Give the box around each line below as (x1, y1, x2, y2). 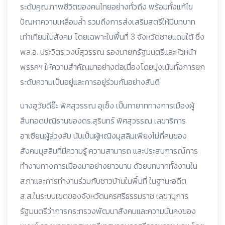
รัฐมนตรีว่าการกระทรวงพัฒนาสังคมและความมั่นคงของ (20, 205, 196, 217)
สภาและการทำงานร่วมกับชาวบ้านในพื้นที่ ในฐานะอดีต (20, 175, 186, 187)
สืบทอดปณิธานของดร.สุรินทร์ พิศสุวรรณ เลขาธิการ (20, 115, 186, 127)
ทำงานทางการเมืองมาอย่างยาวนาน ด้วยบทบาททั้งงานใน (20, 160, 197, 172)
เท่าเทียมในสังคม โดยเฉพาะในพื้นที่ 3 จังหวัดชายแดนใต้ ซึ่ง (20, 31, 204, 43)
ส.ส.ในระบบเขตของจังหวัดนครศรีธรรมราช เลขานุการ (20, 190, 188, 202)
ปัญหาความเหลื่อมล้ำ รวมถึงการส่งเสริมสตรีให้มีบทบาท (20, 16, 195, 28)
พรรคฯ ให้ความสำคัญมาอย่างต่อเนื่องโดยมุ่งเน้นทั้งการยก (20, 61, 205, 73)
